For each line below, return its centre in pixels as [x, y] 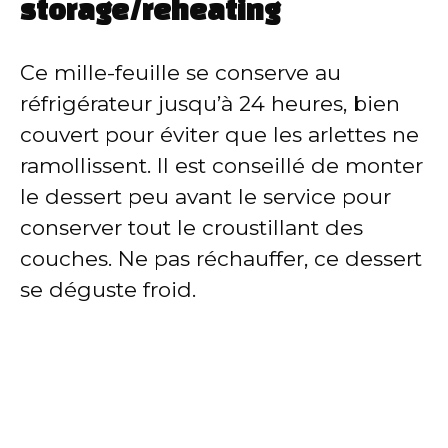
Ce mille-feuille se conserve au [180, 73]
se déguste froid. [108, 290]
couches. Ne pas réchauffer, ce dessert [221, 259]
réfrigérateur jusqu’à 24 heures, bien [210, 104]
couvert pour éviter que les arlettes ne [219, 135]
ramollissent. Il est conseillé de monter [221, 166]
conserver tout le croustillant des [191, 228]
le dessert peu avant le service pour [205, 197]
